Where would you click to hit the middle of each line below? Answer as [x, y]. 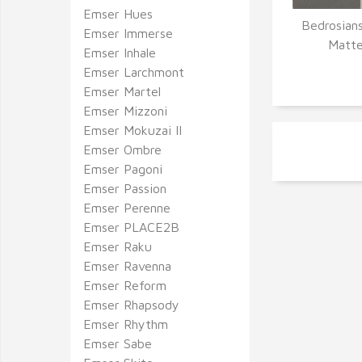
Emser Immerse [128, 33]
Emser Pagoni [123, 169]
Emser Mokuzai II [133, 130]
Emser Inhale [120, 53]
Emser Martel [122, 91]
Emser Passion [125, 188]
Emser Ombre [122, 149]
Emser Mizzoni [125, 111]
